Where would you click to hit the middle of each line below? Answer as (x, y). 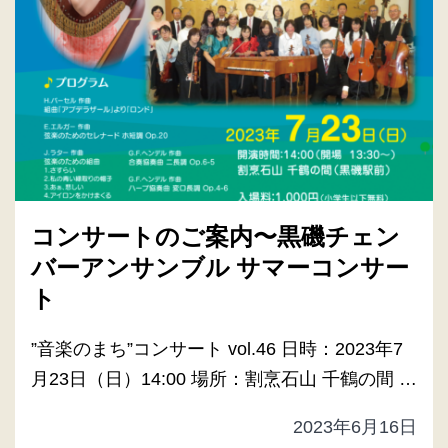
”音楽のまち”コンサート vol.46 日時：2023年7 (217, 348)
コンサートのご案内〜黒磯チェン (215, 236)
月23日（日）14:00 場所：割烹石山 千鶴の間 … (224, 378)
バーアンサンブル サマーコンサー (220, 267)
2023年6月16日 (355, 426)
